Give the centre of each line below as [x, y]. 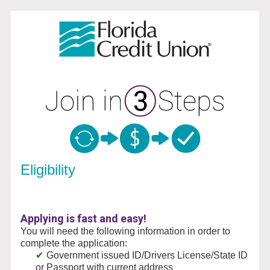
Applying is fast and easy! [83, 218]
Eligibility [48, 169]
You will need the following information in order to [125, 231]
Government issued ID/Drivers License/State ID [147, 255]
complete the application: [74, 243]
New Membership [58, 24]
